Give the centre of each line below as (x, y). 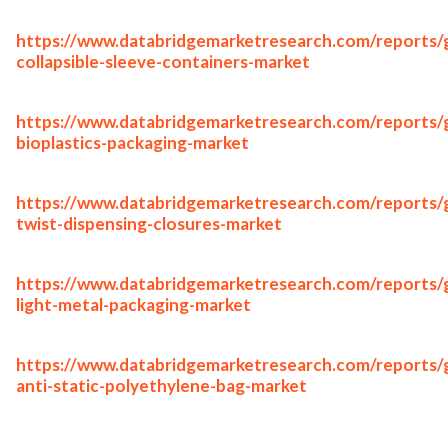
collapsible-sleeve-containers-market (163, 62)
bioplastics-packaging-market (132, 143)
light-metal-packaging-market (133, 305)
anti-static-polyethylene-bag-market (161, 386)
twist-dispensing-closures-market (149, 224)
